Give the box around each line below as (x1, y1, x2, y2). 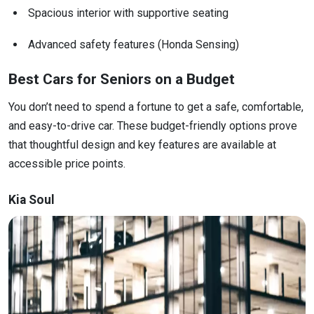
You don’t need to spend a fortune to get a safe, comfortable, (8, 100, 303, 114)
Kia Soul (8, 193, 55, 207)
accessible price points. (8, 156, 125, 170)
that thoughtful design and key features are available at (8, 137, 276, 151)
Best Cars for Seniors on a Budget (8, 70, 235, 88)
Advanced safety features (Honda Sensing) (28, 37, 239, 51)
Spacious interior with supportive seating (28, 6, 228, 20)
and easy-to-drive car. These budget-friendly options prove (8, 118, 297, 132)
